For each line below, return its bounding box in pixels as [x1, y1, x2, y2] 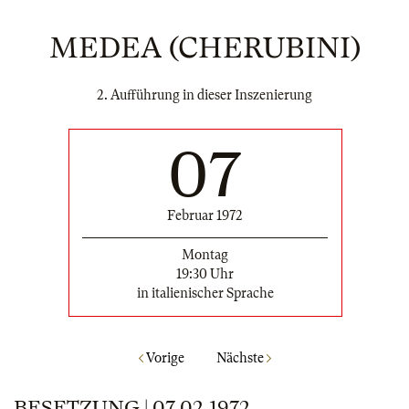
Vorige [142, 351, 184, 366]
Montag [182, 246, 228, 262]
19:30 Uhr [176, 266, 234, 281]
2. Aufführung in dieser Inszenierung [97, 88, 312, 102]
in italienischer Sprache [136, 285, 274, 300]
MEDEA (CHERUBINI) [48, 31, 361, 65]
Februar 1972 [167, 207, 243, 223]
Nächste [215, 351, 267, 366]
